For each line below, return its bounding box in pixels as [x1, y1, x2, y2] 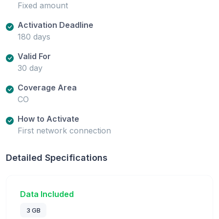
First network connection [18, 125, 111, 135]
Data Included [20, 189, 74, 199]
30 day [18, 63, 43, 73]
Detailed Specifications [6, 152, 108, 163]
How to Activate [18, 113, 79, 124]
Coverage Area [18, 82, 77, 92]
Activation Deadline [18, 20, 93, 30]
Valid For [18, 51, 51, 61]
